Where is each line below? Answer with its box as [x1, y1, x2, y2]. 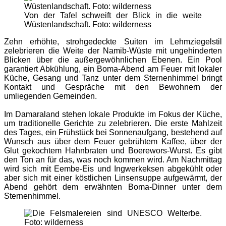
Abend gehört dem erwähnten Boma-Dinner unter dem [4, 182, 222, 191]
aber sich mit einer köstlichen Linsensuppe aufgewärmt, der [4, 173, 222, 182]
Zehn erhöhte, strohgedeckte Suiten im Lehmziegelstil [4, 37, 222, 46]
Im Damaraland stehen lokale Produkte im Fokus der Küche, [4, 109, 222, 119]
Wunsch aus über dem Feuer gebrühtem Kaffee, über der [4, 137, 222, 146]
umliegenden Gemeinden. [4, 91, 97, 100]
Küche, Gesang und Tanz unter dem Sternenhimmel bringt [4, 73, 222, 82]
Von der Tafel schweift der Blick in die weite [24, 11, 202, 20]
